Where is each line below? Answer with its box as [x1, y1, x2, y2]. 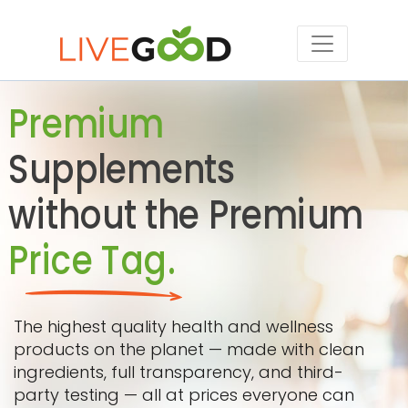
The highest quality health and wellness [14, 315, 333, 338]
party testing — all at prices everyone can [14, 383, 354, 406]
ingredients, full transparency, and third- [14, 361, 343, 383]
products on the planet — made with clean [14, 338, 364, 361]
